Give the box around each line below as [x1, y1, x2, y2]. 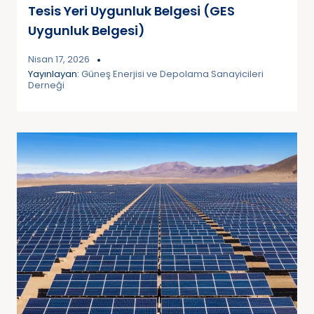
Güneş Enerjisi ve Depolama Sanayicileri [81, 67, 264, 81]
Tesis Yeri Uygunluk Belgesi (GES [28, 2, 235, 20]
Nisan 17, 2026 [28, 53, 90, 67]
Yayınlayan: [28, 67, 81, 81]
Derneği [28, 78, 64, 93]
